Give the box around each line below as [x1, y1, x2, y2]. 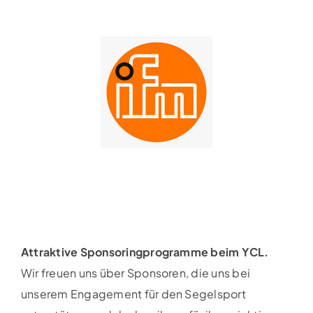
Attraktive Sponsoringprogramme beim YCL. [20, 245, 269, 260]
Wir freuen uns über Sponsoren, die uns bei [20, 265, 251, 281]
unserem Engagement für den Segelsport [20, 286, 246, 302]
